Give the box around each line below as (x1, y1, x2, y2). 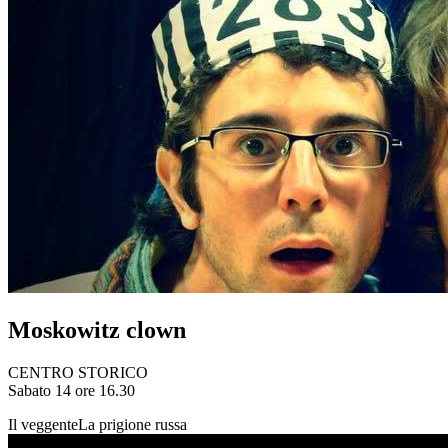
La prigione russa (78, 416, 187, 434)
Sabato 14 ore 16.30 (8, 382, 135, 400)
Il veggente (8, 416, 78, 434)
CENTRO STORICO (8, 364, 148, 382)
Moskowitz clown (8, 317, 186, 344)
